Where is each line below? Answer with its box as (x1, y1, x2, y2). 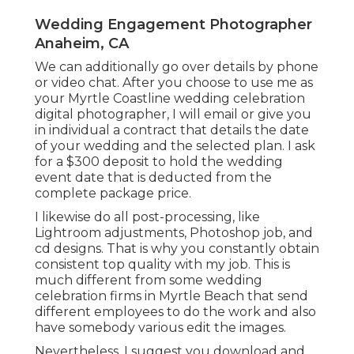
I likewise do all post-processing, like (35, 209, 260, 225)
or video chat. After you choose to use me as (35, 75, 313, 91)
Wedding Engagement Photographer (35, 16, 312, 34)
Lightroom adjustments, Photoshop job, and (35, 225, 313, 241)
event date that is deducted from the (35, 170, 272, 186)
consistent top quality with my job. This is (35, 257, 290, 273)
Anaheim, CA (35, 35, 129, 53)
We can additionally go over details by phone (35, 59, 318, 75)
